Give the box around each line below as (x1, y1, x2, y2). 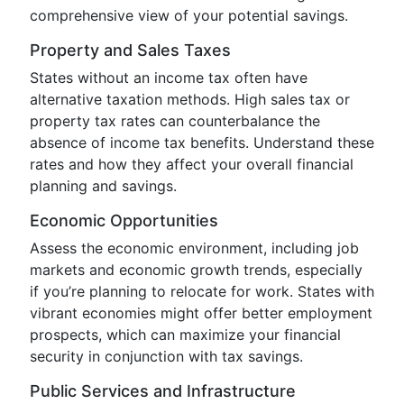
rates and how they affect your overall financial (30, 155, 353, 173)
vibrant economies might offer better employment (30, 304, 372, 322)
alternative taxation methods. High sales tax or (30, 90, 350, 108)
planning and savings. (30, 177, 177, 195)
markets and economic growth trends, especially (30, 261, 363, 279)
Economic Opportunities (30, 211, 218, 230)
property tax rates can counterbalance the (30, 112, 320, 130)
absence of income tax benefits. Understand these (30, 133, 374, 151)
